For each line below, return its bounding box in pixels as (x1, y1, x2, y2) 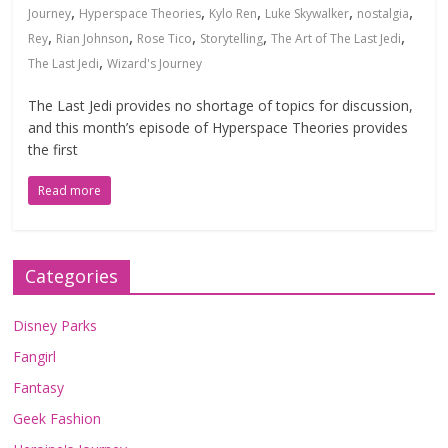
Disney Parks (13, 316, 98, 335)
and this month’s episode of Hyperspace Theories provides (28, 118, 409, 137)
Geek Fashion (13, 409, 102, 428)
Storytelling (200, 30, 264, 47)
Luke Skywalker (265, 5, 350, 22)
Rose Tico (137, 30, 193, 47)
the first (28, 140, 79, 159)
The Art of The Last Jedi (271, 30, 402, 47)
